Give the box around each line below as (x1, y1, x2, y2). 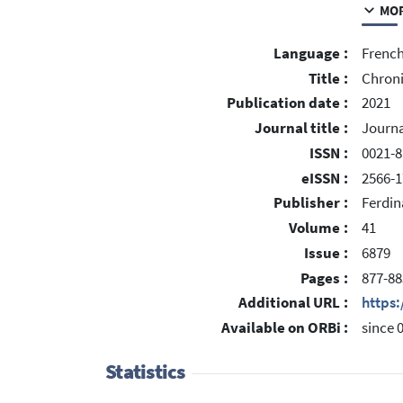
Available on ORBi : (221, 318, 348, 338)
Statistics (105, 358, 185, 384)
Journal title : (255, 119, 348, 139)
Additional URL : (238, 293, 348, 313)
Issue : (304, 243, 348, 263)
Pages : (300, 268, 348, 288)
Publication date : (227, 94, 348, 113)
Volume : (289, 219, 348, 238)
